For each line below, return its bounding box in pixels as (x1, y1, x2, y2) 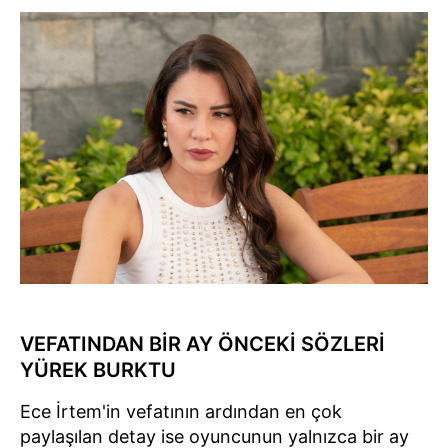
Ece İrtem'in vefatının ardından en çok (20, 400, 342, 422)
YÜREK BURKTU (20, 357, 176, 382)
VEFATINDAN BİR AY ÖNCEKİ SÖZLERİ (20, 331, 385, 356)
